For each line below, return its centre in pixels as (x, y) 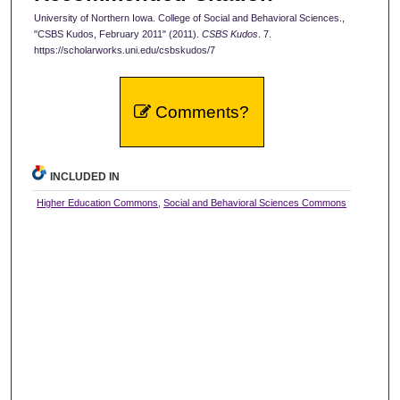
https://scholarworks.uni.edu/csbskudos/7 (125, 50)
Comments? (200, 112)
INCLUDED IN (85, 177)
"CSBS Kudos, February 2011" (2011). (118, 34)
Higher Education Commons (98, 203)
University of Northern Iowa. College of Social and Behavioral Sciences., (189, 18)
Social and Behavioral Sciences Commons (255, 203)
